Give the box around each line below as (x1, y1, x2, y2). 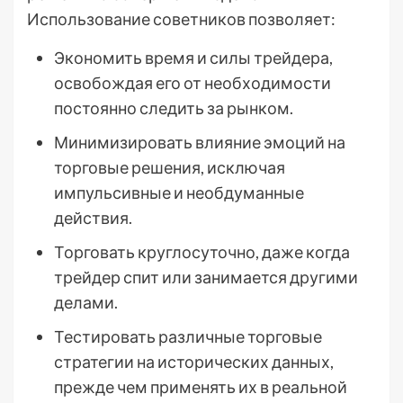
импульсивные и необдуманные (54, 182, 304, 202)
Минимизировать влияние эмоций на (54, 131, 345, 152)
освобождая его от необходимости (54, 72, 331, 93)
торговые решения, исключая (54, 157, 285, 177)
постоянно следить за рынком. (54, 97, 293, 118)
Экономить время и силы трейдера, (54, 47, 333, 67)
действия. (54, 207, 132, 228)
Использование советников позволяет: (27, 8, 336, 29)
